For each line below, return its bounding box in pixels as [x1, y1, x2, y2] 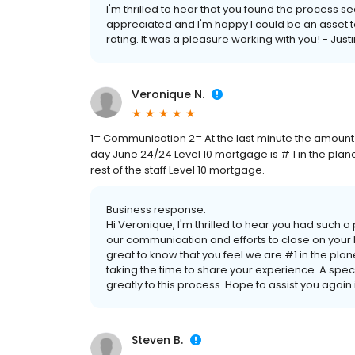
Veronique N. [132, 86, 204, 103]
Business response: [106, 202, 206, 218]
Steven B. [132, 332, 183, 349]
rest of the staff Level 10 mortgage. [90, 162, 265, 178]
